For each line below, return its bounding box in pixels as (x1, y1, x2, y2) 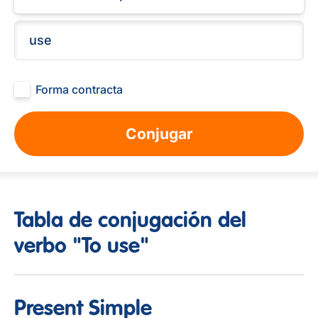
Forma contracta (35, 82, 123, 97)
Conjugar (125, 125, 193, 143)
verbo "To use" (14, 236, 149, 258)
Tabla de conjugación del (14, 211, 246, 232)
